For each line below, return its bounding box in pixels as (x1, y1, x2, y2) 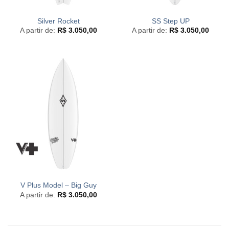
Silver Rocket (37, 17, 80, 25)
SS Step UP (151, 17, 190, 25)
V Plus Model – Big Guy (20, 181, 97, 190)
